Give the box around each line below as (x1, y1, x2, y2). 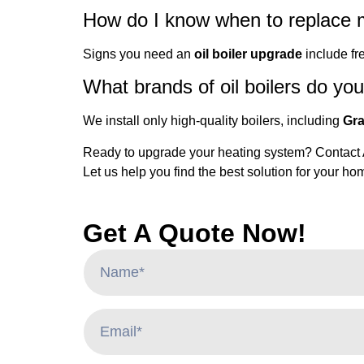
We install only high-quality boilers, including (83, 114, 343, 128)
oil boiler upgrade (194, 46, 302, 61)
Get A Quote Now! (83, 219, 306, 249)
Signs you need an (83, 46, 194, 61)
